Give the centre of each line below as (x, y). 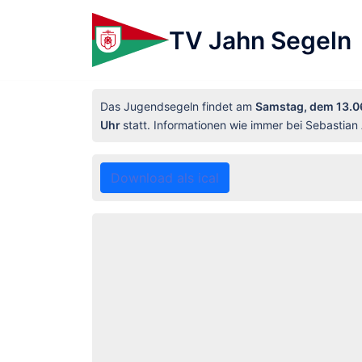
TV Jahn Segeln (260, 40)
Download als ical (165, 178)
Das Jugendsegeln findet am (178, 106)
